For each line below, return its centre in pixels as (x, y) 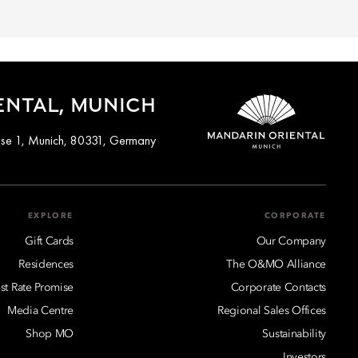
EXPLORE (50, 215)
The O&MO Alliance (276, 264)
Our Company (291, 241)
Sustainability (294, 334)
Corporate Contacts (278, 287)
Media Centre (40, 310)
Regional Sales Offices (272, 310)
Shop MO (50, 334)
